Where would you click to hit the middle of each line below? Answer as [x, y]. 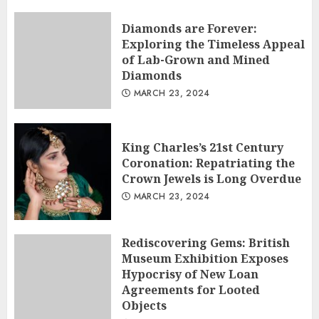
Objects [144, 305]
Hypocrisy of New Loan [190, 274]
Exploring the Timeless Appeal [213, 44]
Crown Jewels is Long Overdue [211, 179]
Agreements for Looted [191, 290]
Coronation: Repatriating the [208, 163]
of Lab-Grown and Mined [196, 60]
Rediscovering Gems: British [206, 243]
